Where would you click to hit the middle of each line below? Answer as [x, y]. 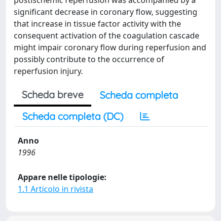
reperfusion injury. [48, 71]
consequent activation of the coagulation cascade [107, 36]
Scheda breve [53, 94]
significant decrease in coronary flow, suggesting [106, 12]
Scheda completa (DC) [73, 116]
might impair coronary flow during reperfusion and [110, 47]
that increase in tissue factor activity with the [97, 24]
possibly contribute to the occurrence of [89, 59]
